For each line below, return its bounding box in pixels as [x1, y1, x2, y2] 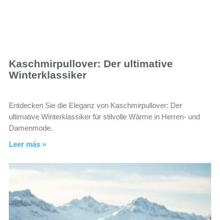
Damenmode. [9, 124, 53, 133]
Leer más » [9, 140, 46, 149]
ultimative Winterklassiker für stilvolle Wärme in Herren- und [9, 112, 200, 121]
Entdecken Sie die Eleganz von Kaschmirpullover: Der [9, 101, 182, 110]
